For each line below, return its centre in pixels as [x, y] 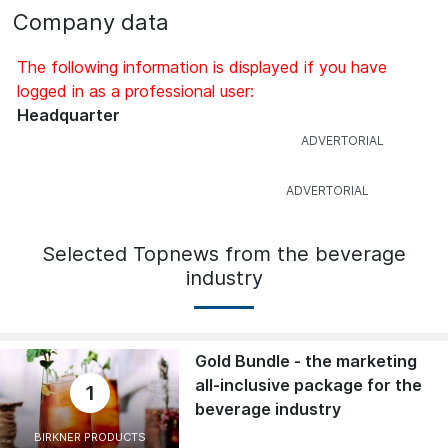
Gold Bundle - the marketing [306, 361]
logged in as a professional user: [135, 91]
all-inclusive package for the [309, 385]
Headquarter [68, 115]
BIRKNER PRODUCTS [89, 437]
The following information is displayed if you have [202, 67]
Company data [91, 22]
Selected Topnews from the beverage [224, 254]
